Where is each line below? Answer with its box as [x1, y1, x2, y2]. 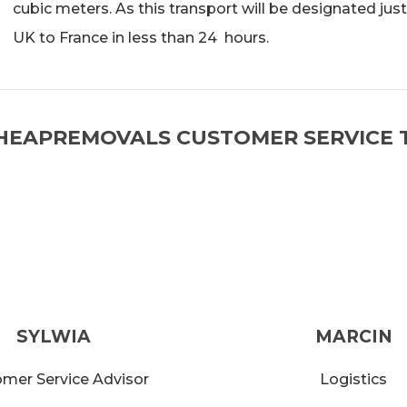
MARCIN [314, 326, 392, 347]
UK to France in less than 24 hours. [13, 29, 269, 46]
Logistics [320, 371, 387, 388]
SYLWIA [16, 326, 91, 347]
